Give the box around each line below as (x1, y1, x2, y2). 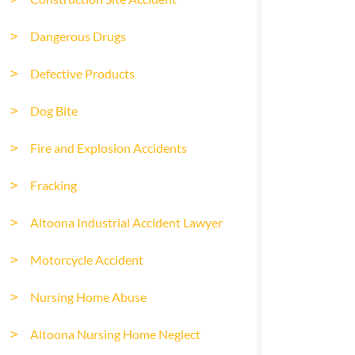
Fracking (30, 177, 77, 193)
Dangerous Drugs (30, 29, 126, 44)
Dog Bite (30, 103, 78, 118)
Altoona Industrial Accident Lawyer (30, 215, 223, 230)
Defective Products (30, 66, 135, 81)
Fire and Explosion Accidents (30, 140, 187, 155)
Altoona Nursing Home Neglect (30, 326, 200, 342)
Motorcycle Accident (30, 252, 143, 267)
